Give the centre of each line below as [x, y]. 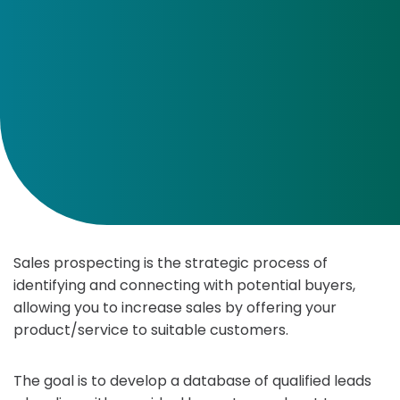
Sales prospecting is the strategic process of [171, 263]
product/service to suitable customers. [151, 330]
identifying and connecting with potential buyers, [184, 285]
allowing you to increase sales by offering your [175, 308]
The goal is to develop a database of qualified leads [192, 381]
